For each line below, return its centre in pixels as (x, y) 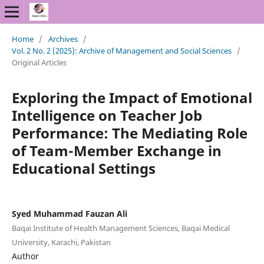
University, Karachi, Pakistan (61, 242)
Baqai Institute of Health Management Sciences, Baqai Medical (121, 228)
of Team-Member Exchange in (116, 150)
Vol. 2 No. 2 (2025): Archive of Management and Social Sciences (121, 50)
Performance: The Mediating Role (129, 133)
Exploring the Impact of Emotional (132, 97)
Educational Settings (83, 168)
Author (25, 256)
